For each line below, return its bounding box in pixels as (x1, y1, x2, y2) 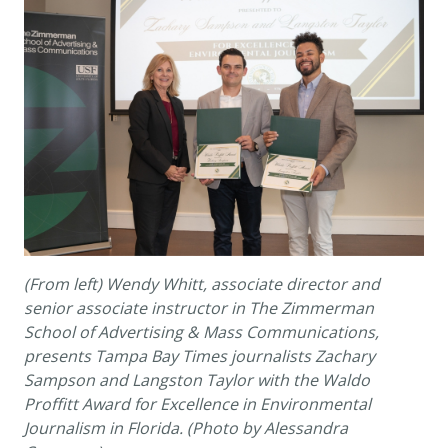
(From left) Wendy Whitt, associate (24, 272, 286, 295)
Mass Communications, (203, 320, 379, 343)
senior (24, 296, 76, 319)
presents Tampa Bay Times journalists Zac (24, 344, 341, 367)
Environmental (260, 392, 371, 415)
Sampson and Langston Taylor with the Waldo (24, 368, 370, 391)
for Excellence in (130, 392, 260, 415)
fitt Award (66, 392, 130, 415)
